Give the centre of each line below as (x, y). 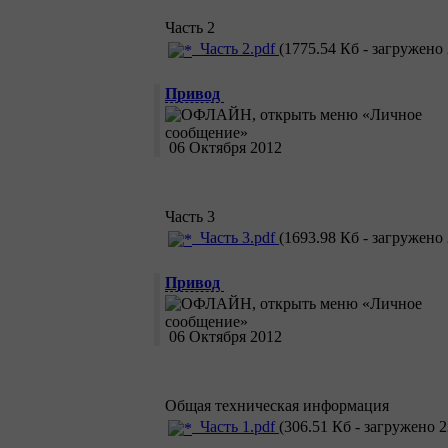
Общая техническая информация (277, 406)
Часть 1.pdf (235, 427)
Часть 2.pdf (235, 49)
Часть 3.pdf (235, 238)
